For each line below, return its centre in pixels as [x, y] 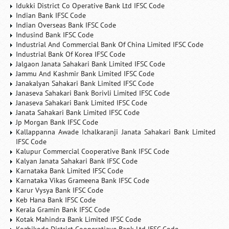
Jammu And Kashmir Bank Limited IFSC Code [85, 74]
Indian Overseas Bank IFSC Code [66, 25]
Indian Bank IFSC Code [51, 15]
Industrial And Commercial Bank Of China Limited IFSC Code [110, 44]
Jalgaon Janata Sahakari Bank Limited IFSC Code [91, 64]
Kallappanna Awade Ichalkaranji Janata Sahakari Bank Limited [116, 132]
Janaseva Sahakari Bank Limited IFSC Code [82, 103]
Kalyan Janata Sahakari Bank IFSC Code [77, 161]
